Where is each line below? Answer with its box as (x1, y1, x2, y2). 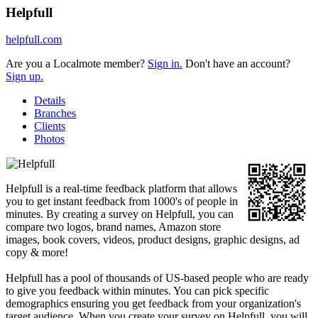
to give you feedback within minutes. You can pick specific (6, 285, 269, 297)
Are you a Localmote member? (6, 57, 148, 70)
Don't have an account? (182, 57, 290, 70)
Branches (34, 107, 76, 120)
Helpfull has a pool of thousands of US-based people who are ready (6, 272, 309, 285)
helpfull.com (6, 33, 62, 46)
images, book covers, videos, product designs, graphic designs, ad (6, 234, 300, 246)
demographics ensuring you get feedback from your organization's (6, 297, 301, 310)
